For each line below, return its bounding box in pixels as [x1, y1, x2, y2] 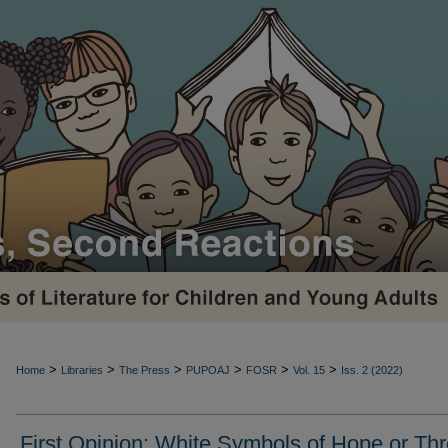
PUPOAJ [186, 364, 230, 376]
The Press [119, 364, 170, 376]
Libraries [61, 364, 103, 376]
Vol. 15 [293, 364, 325, 376]
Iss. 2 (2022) [341, 364, 403, 376]
